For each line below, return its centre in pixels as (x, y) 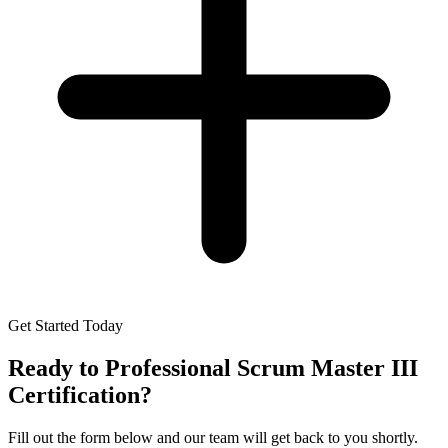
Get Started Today (65, 326)
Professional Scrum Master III (261, 368)
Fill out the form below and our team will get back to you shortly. (213, 437)
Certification (74, 395)
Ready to (56, 368)
